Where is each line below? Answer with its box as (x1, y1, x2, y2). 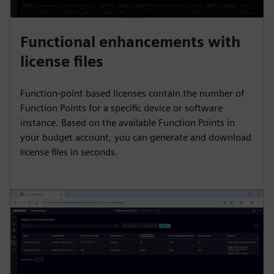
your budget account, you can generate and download (20, 131, 251, 143)
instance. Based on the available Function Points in (20, 116, 235, 128)
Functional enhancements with (20, 32, 240, 51)
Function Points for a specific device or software (20, 102, 223, 114)
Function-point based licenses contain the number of (20, 87, 244, 99)
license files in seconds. (20, 146, 118, 158)
